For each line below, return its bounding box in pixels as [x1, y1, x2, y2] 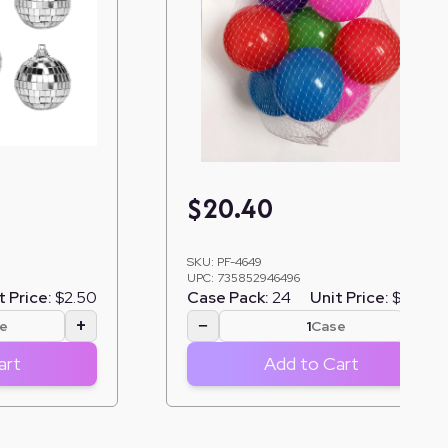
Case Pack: [187, 286, 269, 308]
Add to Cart [263, 351, 359, 375]
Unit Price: [310, 286, 389, 308]
